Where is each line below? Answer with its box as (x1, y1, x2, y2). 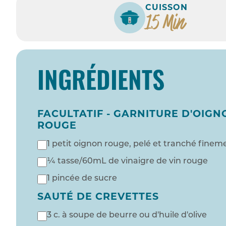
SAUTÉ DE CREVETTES (37, 193, 159, 203)
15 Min (145, 9, 185, 36)
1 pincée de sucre (47, 175, 117, 183)
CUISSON (145, 4, 188, 12)
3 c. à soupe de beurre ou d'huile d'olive (47, 211, 207, 220)
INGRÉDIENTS (37, 72, 164, 96)
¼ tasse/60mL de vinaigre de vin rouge (47, 157, 208, 166)
